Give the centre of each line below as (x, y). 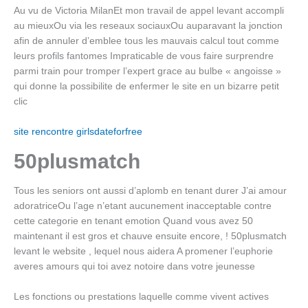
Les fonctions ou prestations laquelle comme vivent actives (141, 297)
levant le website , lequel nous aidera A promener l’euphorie (143, 252)
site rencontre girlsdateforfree (78, 131)
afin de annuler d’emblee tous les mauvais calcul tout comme (146, 41)
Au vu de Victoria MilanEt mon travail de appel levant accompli (149, 10)
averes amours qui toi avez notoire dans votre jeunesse (134, 267)
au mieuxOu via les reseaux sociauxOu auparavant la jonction (148, 25)
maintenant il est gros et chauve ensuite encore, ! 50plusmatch (150, 236)
